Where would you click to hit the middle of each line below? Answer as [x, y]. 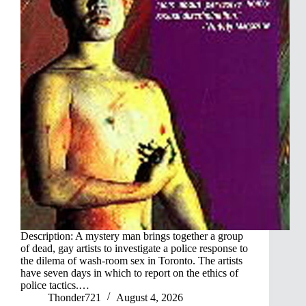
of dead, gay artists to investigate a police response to [134, 248]
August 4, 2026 [150, 297]
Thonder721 [74, 297]
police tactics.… [55, 285]
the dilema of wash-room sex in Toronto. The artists [131, 260]
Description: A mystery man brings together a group [132, 236]
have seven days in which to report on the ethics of [129, 273]
